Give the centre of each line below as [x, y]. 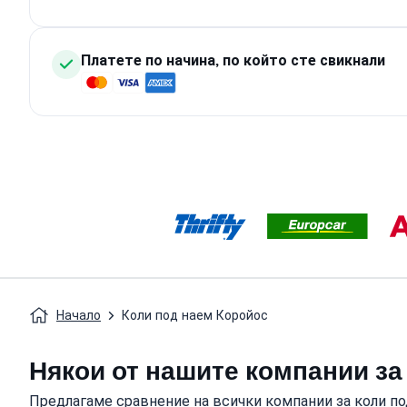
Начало [79, 316]
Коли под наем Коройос [195, 316]
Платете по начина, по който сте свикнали [233, 60]
